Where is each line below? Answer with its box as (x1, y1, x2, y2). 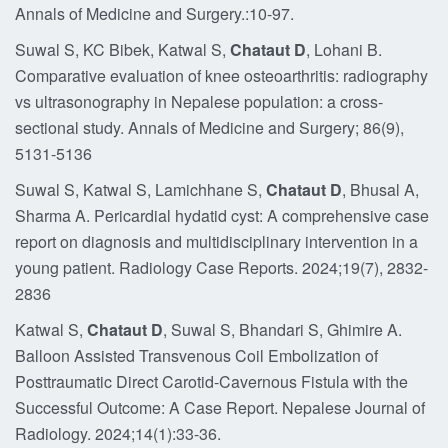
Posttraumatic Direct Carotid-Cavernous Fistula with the (15, 370, 408, 393)
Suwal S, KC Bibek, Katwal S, (15, 38, 230, 61)
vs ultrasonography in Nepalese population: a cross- (15, 90, 383, 113)
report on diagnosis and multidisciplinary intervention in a (15, 230, 418, 253)
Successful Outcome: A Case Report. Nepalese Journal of (15, 396, 425, 419)
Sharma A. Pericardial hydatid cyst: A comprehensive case (15, 204, 429, 227)
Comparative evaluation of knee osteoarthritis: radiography (15, 64, 428, 87)
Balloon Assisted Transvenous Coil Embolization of (15, 344, 378, 367)
